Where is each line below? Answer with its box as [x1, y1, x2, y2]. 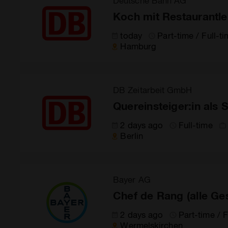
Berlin [120, 130, 144, 140]
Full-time [178, 120, 213, 130]
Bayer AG [113, 174, 151, 184]
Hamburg [120, 41, 157, 51]
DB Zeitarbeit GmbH [113, 84, 192, 95]
